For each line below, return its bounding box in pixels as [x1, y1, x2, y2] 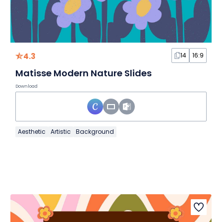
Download [15, 83, 38, 90]
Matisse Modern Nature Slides [15, 67, 152, 80]
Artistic [50, 127, 71, 136]
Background [75, 127, 114, 136]
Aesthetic [17, 127, 46, 136]
